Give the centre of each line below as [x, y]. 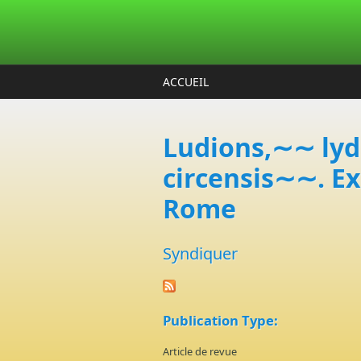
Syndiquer [200, 253]
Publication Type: [220, 320]
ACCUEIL [186, 82]
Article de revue [200, 351]
